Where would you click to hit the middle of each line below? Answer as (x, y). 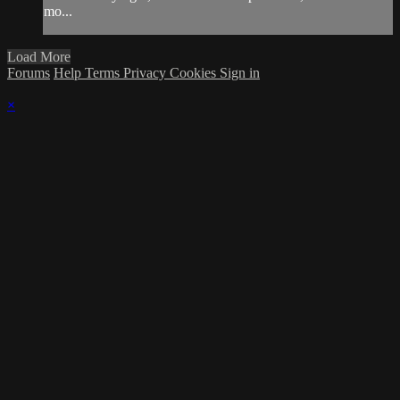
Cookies (195, 72)
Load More (39, 56)
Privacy (146, 72)
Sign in (240, 72)
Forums (29, 72)
